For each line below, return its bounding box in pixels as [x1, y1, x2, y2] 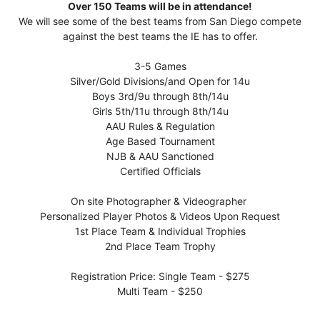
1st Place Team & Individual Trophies [74, 224, 246, 237]
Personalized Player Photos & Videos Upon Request [40, 209, 280, 222]
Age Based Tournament [105, 134, 215, 147]
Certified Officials [119, 164, 201, 177]
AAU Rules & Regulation [105, 119, 215, 132]
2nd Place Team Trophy [104, 239, 216, 252]
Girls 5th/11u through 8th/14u [91, 104, 229, 117]
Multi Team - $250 [117, 284, 203, 297]
